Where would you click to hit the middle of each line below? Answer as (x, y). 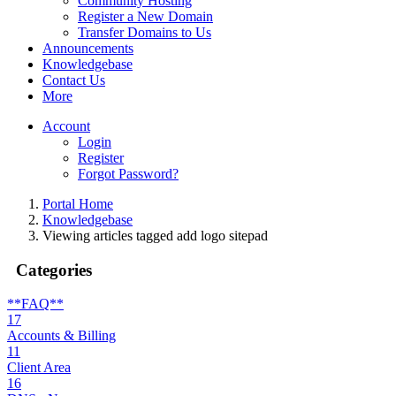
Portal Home (78, 204)
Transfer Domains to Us (145, 32)
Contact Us (74, 80)
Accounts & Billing (61, 336)
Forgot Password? (128, 174)
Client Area (39, 368)
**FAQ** (35, 304)
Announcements (88, 48)
